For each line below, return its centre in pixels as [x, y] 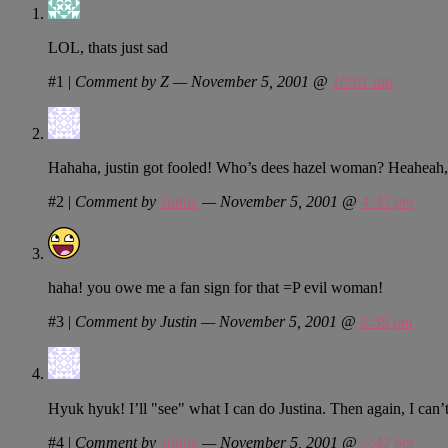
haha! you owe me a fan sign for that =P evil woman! [215, 287]
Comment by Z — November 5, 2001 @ [203, 81]
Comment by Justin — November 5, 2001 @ [217, 321]
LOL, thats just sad [108, 47]
